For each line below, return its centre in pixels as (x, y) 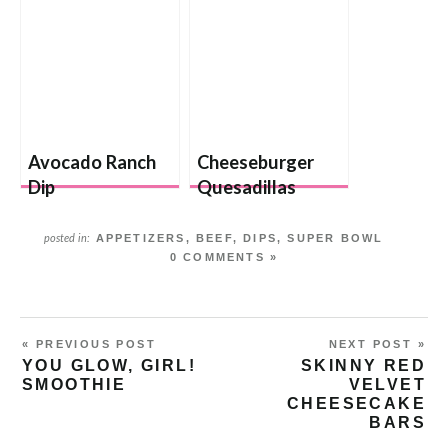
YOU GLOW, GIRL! (109, 366)
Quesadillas (246, 187)
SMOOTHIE (74, 385)
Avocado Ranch (92, 162)
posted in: (67, 239)
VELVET (387, 385)
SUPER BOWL (335, 238)
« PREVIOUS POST (89, 344)
